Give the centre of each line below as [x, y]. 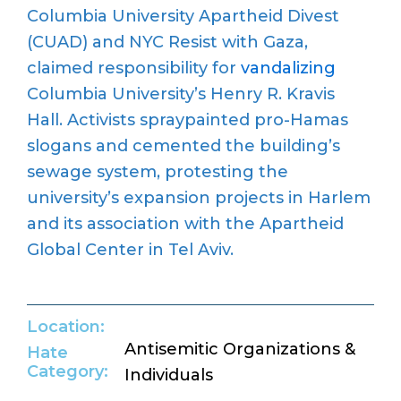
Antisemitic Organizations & [240, 349]
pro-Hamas [301, 120]
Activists [103, 120]
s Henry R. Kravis [266, 94]
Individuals [169, 375]
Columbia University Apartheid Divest [183, 17]
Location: [66, 326]
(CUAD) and [78, 43]
